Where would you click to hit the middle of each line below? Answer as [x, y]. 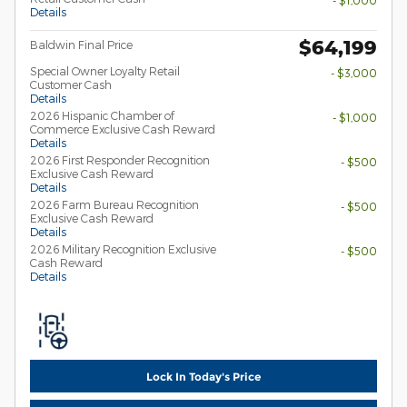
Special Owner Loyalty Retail [105, 71]
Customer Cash [71, 85]
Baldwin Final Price [81, 45]
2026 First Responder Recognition [120, 160]
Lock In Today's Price [203, 376]
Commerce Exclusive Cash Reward [123, 129]
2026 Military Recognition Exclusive [123, 249]
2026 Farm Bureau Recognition [114, 205]
